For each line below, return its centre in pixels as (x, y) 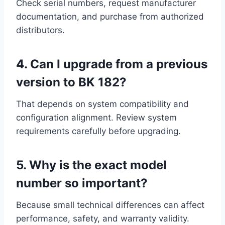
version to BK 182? (71, 82)
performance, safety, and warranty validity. (103, 219)
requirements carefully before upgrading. (98, 131)
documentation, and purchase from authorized (110, 17)
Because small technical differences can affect (110, 205)
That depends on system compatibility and (102, 104)
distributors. (40, 30)
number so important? (82, 183)
